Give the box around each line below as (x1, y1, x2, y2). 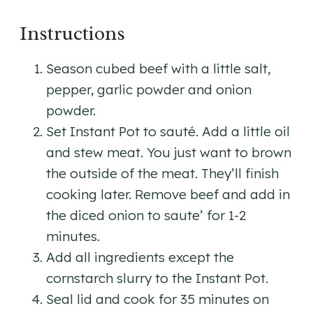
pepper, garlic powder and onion (46, 81, 252, 99)
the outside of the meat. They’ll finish (46, 165, 279, 182)
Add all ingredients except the (46, 249, 234, 266)
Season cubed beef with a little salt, (46, 60, 270, 78)
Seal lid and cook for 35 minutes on (46, 291, 269, 308)
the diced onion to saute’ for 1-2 (46, 207, 246, 224)
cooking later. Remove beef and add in (46, 186, 290, 203)
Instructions (20, 21, 125, 46)
